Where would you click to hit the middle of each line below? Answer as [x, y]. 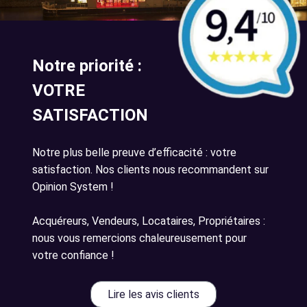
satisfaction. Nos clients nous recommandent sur [150, 170]
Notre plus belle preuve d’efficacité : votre [134, 153]
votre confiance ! [73, 256]
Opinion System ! [73, 187]
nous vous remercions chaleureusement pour [139, 238]
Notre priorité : [87, 66]
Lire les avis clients [153, 295]
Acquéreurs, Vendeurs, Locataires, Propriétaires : [149, 221]
